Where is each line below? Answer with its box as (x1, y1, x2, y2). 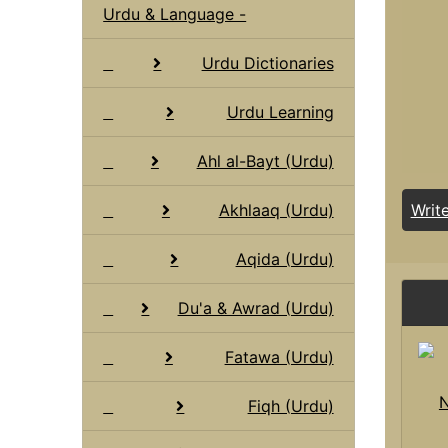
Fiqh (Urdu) (247, 395, 334, 416)
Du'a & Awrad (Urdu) (177, 297, 334, 318)
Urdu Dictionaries (201, 52, 334, 73)
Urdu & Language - (103, 3, 247, 24)
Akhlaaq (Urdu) (218, 199, 334, 220)
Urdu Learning (226, 101, 334, 122)
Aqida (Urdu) (235, 248, 334, 269)
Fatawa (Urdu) (224, 346, 334, 367)
